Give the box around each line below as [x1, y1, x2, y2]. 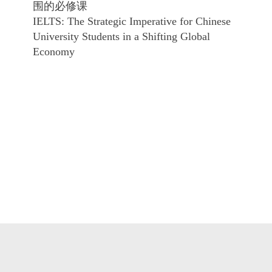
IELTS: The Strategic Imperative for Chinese [33, 15, 231, 27]
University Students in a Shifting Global [33, 30, 210, 42]
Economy [33, 46, 75, 58]
